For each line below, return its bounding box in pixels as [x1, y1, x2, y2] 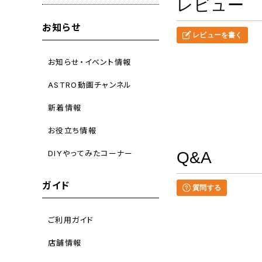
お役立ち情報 [48, 125, 96, 135]
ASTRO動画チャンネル [48, 80, 132, 89]
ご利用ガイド [48, 215, 94, 225]
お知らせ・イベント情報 [48, 57, 132, 67]
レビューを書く [191, 31, 243, 40]
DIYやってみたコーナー [48, 148, 133, 158]
